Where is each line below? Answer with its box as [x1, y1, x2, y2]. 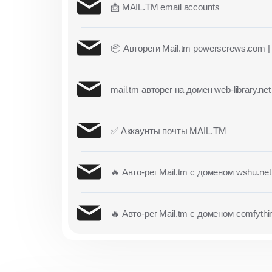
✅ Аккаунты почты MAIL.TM [110, 125, 226, 136]
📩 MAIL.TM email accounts [110, 1, 220, 12]
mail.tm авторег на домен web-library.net [110, 84, 271, 95]
